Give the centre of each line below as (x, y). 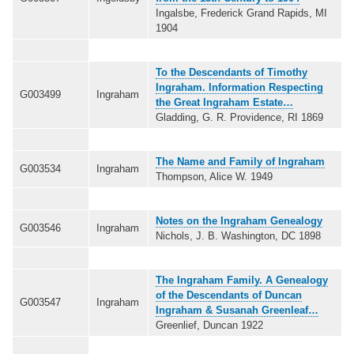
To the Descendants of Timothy (232, 72)
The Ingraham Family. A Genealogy (242, 280)
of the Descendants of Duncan (229, 295)
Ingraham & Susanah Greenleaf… (237, 310)
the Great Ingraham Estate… (224, 102)
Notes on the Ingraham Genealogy (239, 220)
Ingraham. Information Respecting (239, 87)
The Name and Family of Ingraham (240, 161)
